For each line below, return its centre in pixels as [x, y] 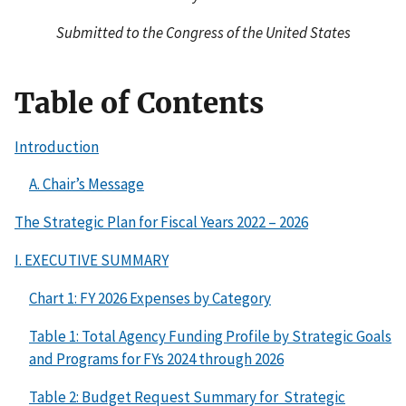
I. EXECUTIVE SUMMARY [92, 261]
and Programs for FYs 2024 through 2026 [156, 359]
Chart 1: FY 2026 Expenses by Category [150, 299]
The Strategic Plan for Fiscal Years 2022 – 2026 [161, 222]
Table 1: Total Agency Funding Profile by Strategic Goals [210, 337]
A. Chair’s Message [87, 184]
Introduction [57, 146]
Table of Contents [139, 103]
